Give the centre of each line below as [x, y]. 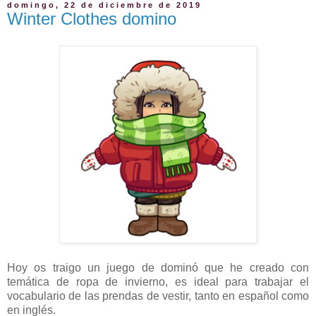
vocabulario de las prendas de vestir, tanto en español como [158, 296]
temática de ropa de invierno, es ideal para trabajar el [158, 281]
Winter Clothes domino [92, 19]
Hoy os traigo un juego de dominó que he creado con [158, 267]
